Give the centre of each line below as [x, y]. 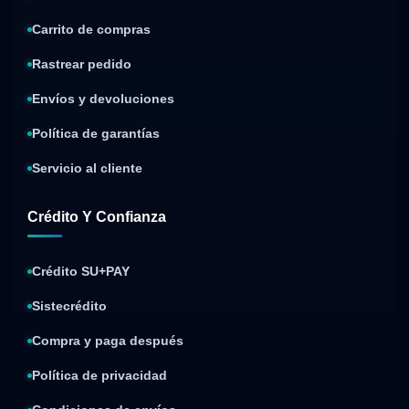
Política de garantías [96, 134]
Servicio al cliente [87, 169]
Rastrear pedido [82, 65]
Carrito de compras [91, 30]
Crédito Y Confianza [97, 217]
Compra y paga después [108, 341]
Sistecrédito [69, 307]
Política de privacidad [100, 376]
